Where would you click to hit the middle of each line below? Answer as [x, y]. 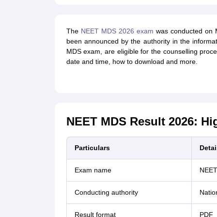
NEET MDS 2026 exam [117, 31]
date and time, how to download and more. [132, 62]
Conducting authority [106, 192]
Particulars [92, 148]
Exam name [93, 170]
